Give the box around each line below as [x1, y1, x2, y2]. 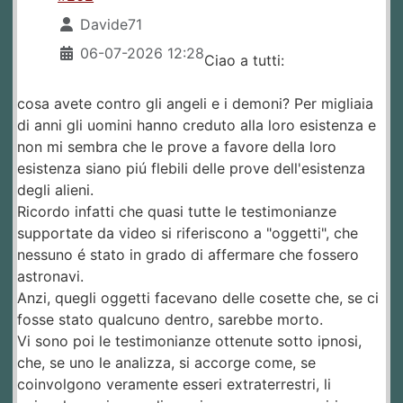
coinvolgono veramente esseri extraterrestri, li [17, 375, 331, 394]
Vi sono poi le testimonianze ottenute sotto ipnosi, [17, 332, 362, 351]
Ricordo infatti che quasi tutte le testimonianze [17, 202, 336, 221]
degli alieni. [17, 181, 94, 200]
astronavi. [17, 267, 84, 286]
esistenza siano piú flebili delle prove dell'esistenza [17, 159, 365, 178]
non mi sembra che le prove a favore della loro [17, 138, 336, 157]
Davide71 [80, 15, 143, 34]
